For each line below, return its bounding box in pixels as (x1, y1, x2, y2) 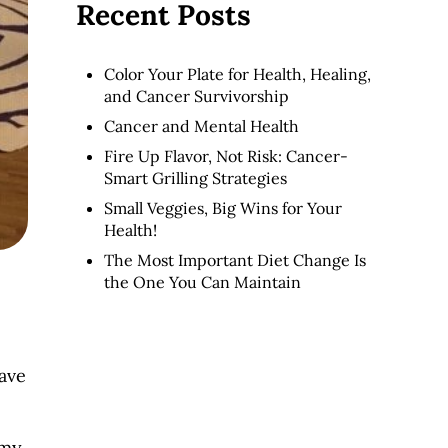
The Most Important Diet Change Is (104, 250, 366, 271)
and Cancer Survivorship (104, 86, 289, 107)
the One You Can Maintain (104, 272, 301, 293)
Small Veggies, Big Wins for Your (104, 198, 342, 219)
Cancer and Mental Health (104, 116, 299, 137)
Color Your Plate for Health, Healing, (104, 64, 371, 85)
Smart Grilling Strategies (104, 168, 287, 189)
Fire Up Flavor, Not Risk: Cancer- (104, 146, 348, 167)
